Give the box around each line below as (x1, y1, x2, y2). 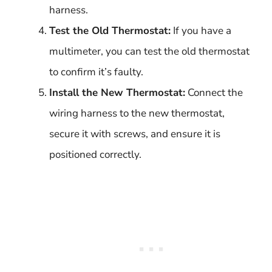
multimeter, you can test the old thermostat (49, 44, 250, 58)
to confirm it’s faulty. (49, 64, 143, 79)
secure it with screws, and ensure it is (49, 126, 220, 141)
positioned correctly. (49, 147, 141, 161)
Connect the (185, 85, 243, 100)
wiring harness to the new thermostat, (49, 106, 225, 120)
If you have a (171, 23, 231, 38)
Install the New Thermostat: (49, 85, 185, 100)
